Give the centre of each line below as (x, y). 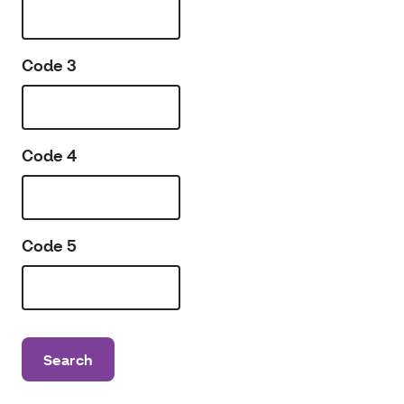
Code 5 (49, 246)
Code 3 (49, 65)
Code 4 (49, 156)
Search (69, 359)
